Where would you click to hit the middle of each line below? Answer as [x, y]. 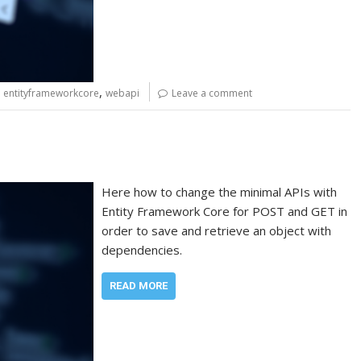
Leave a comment [212, 93]
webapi [122, 93]
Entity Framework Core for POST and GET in [225, 211]
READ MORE [139, 285]
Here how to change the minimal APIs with [220, 191]
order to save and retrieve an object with [217, 230]
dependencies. [142, 249]
